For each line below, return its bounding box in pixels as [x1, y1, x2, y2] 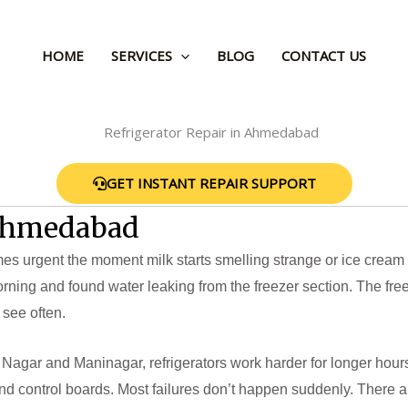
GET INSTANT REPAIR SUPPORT [106, 174, 316, 193]
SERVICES [111, 46, 172, 65]
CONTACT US [281, 46, 366, 65]
